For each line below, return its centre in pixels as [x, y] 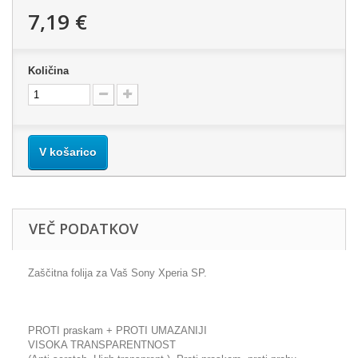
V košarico [68, 152]
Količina [48, 71]
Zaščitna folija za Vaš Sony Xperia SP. [117, 273]
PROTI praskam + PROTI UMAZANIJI [117, 330]
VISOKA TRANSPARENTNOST [102, 345]
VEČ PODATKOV [84, 229]
